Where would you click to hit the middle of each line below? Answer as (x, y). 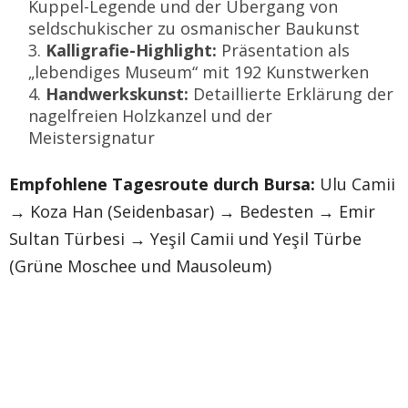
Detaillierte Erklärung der (291, 93)
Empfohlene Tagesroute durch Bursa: (162, 184)
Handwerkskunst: (117, 93)
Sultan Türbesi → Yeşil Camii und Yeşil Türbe (185, 238)
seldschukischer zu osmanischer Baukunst (194, 28)
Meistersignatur (92, 137)
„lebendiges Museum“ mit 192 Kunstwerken (199, 71)
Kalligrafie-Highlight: (131, 50)
